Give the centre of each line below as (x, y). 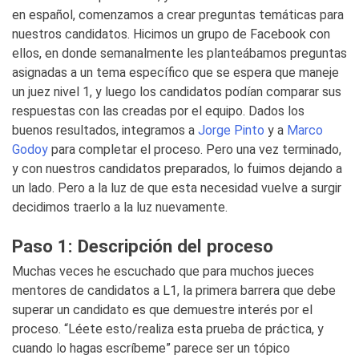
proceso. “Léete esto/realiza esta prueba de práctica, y (168, 329)
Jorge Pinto (231, 130)
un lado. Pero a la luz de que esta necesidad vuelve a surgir (177, 188)
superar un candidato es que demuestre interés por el (162, 310)
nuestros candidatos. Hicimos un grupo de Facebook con (171, 34)
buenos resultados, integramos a (105, 130)
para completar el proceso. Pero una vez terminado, (195, 149)
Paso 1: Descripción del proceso (143, 246)
